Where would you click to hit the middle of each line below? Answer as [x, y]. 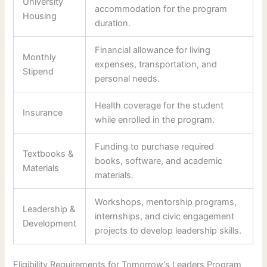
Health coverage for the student [159, 105]
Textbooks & [48, 153]
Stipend [38, 71]
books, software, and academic [159, 161]
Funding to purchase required [155, 146]
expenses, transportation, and [156, 64]
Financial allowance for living [153, 50]
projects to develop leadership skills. [168, 230]
